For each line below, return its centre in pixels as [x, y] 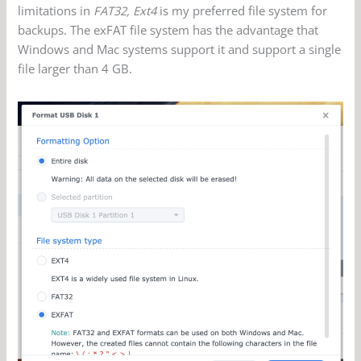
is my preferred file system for [242, 10]
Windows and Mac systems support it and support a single [180, 49]
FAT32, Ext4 [125, 10]
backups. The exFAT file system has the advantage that [168, 29]
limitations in [56, 10]
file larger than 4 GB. [75, 68]
